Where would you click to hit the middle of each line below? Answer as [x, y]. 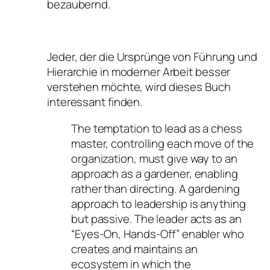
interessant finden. [95, 102]
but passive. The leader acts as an [156, 218]
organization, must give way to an [154, 158]
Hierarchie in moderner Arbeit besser [139, 72]
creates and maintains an [134, 249]
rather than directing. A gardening [155, 188]
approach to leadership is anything [159, 203]
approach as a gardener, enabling [155, 173]
